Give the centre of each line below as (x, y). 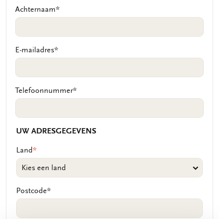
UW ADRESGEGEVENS (56, 131)
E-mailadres (35, 50)
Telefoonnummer (44, 90)
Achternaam (35, 9)
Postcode (32, 191)
